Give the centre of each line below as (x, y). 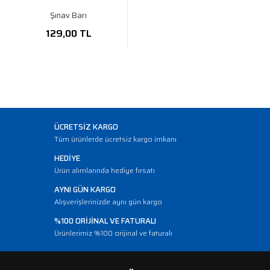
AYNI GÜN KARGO (85, 190)
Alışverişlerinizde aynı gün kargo (108, 202)
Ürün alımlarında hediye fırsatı (105, 170)
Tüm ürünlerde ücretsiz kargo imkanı (115, 139)
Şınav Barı (68, 15)
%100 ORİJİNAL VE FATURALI (105, 221)
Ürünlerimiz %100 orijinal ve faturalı (113, 233)
